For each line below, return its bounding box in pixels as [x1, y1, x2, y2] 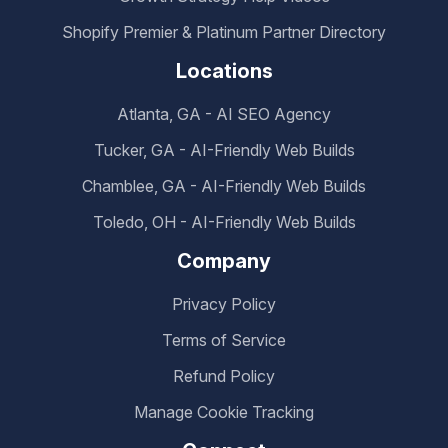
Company [177, 249, 271, 274]
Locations [175, 59, 273, 84]
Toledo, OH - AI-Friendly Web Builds [92, 212, 356, 233]
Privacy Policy [172, 294, 276, 315]
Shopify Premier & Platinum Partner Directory [62, 22, 386, 43]
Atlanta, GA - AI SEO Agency [117, 104, 331, 125]
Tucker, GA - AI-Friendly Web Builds [93, 140, 355, 161]
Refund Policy [173, 366, 275, 387]
